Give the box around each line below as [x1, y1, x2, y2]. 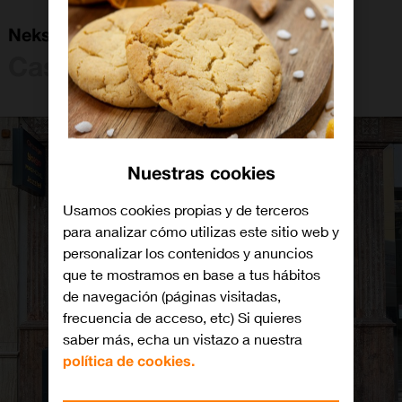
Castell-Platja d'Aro [8, 48, 254, 83]
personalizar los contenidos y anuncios [63, 243, 313, 263]
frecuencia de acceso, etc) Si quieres [63, 308, 301, 328]
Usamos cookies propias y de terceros [63, 200, 309, 220]
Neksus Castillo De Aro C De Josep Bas [8, 22, 347, 46]
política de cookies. [63, 351, 195, 371]
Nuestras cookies [127, 161, 275, 185]
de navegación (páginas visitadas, [63, 286, 281, 306]
